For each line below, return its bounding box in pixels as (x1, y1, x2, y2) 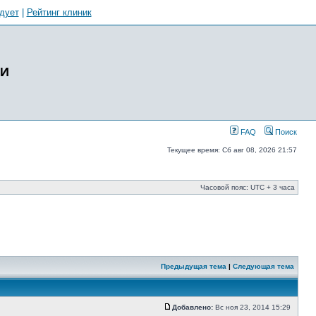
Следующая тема (233, 262, 294, 270)
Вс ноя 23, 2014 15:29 (213, 303, 295, 311)
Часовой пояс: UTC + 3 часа (200, 183, 295, 191)
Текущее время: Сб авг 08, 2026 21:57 (167, 146, 297, 154)
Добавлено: (172, 303, 213, 311)
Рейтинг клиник (26, 7, 92, 18)
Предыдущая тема (161, 262, 226, 270)
